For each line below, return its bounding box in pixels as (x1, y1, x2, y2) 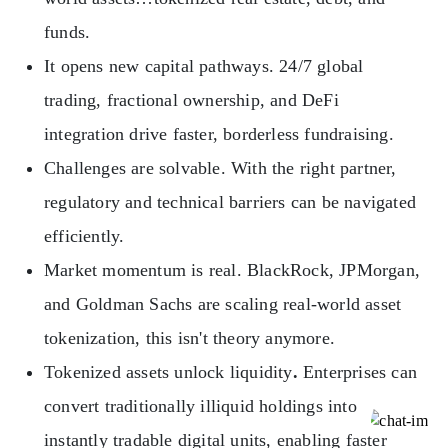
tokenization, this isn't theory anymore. (44, 327, 335, 348)
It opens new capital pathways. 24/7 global (44, 55, 364, 76)
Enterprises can (297, 361, 418, 382)
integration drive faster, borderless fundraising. (44, 123, 394, 144)
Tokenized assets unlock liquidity (44, 361, 293, 382)
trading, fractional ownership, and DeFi (44, 89, 339, 110)
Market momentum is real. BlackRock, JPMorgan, (44, 259, 421, 280)
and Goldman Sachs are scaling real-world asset (44, 293, 402, 314)
